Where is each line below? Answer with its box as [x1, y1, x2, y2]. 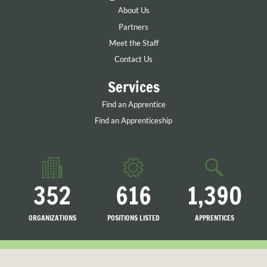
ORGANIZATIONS [28, 212, 76, 223]
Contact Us [114, 54, 153, 64]
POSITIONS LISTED [107, 212, 160, 223]
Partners [119, 21, 148, 32]
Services [107, 76, 160, 98]
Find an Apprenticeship [95, 116, 172, 126]
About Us [117, 5, 150, 15]
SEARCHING [197, 241, 231, 252]
